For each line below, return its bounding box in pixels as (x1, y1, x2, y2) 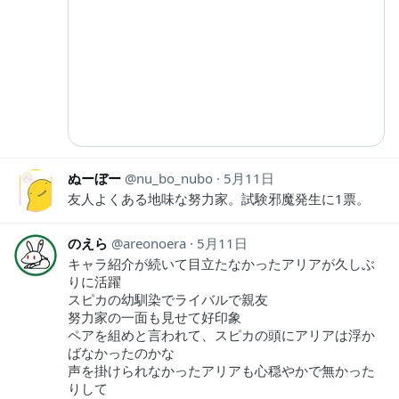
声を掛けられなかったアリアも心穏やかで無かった (68, 361, 375, 379)
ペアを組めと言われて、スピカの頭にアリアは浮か (68, 325, 375, 344)
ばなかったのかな (68, 343, 175, 362)
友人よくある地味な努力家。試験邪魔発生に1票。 (68, 189, 370, 208)
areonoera (123, 233, 186, 252)
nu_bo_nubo (136, 168, 213, 187)
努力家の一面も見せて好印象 (68, 307, 241, 326)
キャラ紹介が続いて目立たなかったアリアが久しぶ (68, 254, 375, 273)
